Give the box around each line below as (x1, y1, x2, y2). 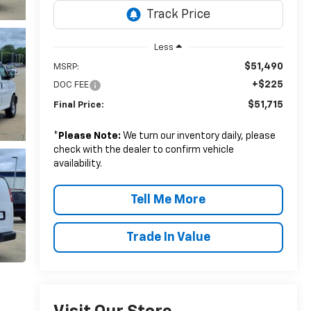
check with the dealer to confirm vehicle (53, 144, 234, 155)
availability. (53, 158, 102, 169)
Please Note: (58, 131, 121, 141)
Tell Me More (131, 193, 206, 206)
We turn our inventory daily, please (120, 131, 276, 141)
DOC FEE (53, 80, 89, 90)
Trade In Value (126, 230, 210, 244)
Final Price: (53, 100, 104, 110)
